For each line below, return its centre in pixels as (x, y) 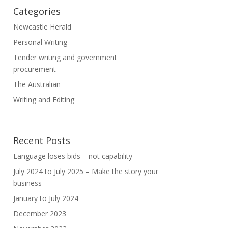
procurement (34, 69)
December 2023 (39, 214)
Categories (37, 11)
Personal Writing (40, 42)
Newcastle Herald (42, 27)
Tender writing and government (65, 57)
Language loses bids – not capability (73, 156)
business (27, 183)
